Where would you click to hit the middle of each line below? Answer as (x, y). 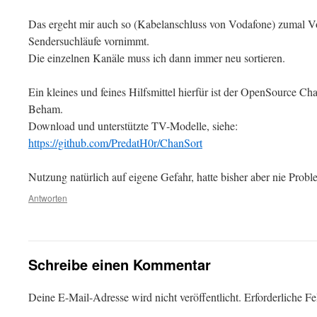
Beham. (46, 109)
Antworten (48, 198)
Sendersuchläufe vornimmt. (89, 41)
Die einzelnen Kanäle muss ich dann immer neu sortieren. (157, 58)
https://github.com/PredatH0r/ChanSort (115, 143)
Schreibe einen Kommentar (120, 264)
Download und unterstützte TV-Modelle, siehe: (133, 126)
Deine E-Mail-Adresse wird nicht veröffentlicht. (135, 297)
